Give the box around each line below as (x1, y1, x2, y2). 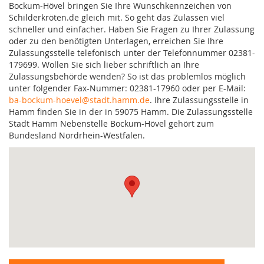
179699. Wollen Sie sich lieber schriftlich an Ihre (9, 58, 199, 70)
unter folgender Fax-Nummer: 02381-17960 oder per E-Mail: (9, 82, 246, 94)
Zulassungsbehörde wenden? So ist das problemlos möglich (9, 70, 246, 82)
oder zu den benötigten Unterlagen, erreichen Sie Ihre (9, 35, 223, 47)
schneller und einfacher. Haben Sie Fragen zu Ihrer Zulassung (9, 23, 255, 35)
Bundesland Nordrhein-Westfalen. (9, 129, 145, 141)
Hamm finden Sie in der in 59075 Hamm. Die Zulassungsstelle (9, 105, 253, 117)
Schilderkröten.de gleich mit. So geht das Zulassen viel (9, 11, 225, 23)
